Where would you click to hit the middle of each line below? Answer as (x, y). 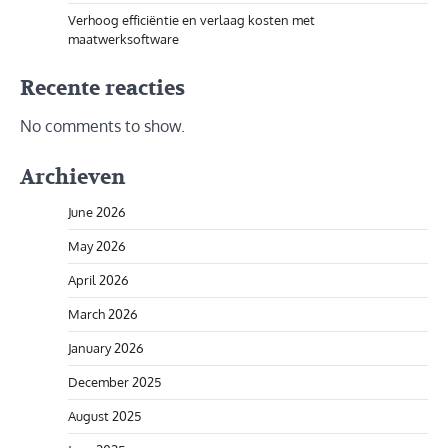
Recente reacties (102, 88)
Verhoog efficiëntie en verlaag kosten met (191, 19)
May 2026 (97, 245)
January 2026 (106, 347)
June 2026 (97, 211)
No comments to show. (102, 125)
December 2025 (114, 381)
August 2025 (104, 415)
